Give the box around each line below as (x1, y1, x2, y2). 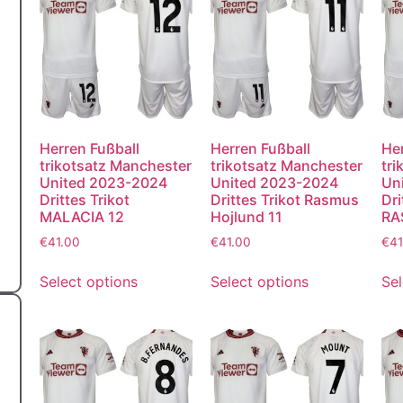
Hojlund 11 (210, 207, 282, 226)
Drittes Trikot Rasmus (210, 190, 359, 209)
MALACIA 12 (39, 207, 124, 226)
